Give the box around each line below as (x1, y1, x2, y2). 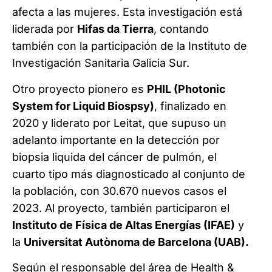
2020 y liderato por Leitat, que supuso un (12, 116, 226, 129)
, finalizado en (154, 99, 226, 112)
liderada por (12, 22, 77, 36)
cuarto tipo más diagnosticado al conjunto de (12, 167, 245, 180)
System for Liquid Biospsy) (12, 99, 154, 112)
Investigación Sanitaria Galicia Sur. (12, 56, 189, 70)
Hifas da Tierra (77, 22, 154, 36)
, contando (154, 22, 209, 36)
